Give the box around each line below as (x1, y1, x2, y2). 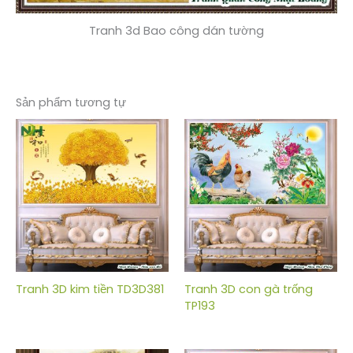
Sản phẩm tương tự (16, 95, 126, 111)
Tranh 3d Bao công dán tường (89, 23, 264, 39)
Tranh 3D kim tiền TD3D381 (16, 281, 164, 298)
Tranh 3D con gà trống (184, 281, 313, 298)
